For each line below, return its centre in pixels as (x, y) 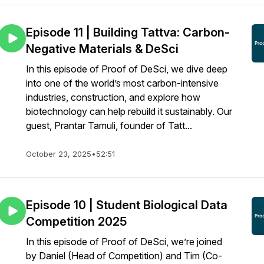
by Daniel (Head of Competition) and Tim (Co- (124, 256)
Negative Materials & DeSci (102, 49)
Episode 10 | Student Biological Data (127, 205)
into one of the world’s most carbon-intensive (122, 83)
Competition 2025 (76, 222)
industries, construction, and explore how (113, 97)
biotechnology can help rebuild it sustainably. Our (129, 111)
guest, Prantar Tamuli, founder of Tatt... (109, 126)
